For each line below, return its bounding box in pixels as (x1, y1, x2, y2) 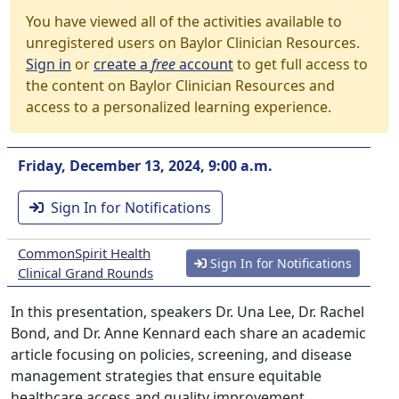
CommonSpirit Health (18, 244, 151, 262)
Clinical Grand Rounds (18, 264, 153, 281)
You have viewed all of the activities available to (26, 12, 342, 31)
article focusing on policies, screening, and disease (11, 345, 352, 364)
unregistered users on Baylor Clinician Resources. (26, 33, 360, 53)
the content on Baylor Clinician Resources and (26, 76, 335, 95)
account (175, 54, 233, 74)
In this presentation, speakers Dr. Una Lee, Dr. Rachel (11, 302, 364, 322)
